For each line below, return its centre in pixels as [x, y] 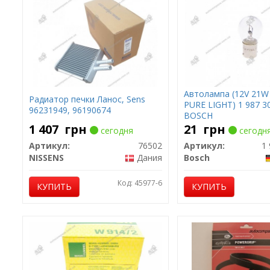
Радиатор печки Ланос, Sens [87, 99]
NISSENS [46, 158]
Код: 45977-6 [140, 183]
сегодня [115, 130]
